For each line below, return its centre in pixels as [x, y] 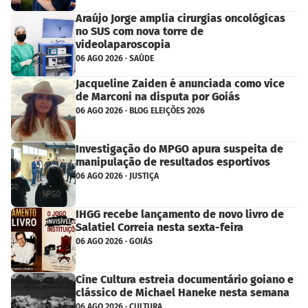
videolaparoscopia [123, 44]
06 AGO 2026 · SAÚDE [115, 58]
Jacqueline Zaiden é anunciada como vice [180, 83]
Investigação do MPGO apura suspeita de [179, 148]
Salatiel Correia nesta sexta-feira [159, 227]
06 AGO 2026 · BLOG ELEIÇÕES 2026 [140, 110]
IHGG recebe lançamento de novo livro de [180, 214]
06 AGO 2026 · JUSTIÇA [117, 176]
